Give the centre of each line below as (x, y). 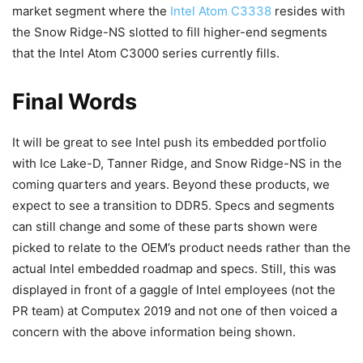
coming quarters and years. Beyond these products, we (171, 184)
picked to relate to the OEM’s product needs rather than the (181, 247)
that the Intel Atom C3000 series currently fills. (146, 53)
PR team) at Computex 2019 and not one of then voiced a (175, 310)
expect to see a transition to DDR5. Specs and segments (173, 205)
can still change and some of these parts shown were (165, 226)
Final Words (75, 101)
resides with (308, 11)
